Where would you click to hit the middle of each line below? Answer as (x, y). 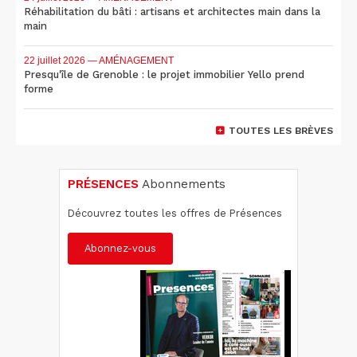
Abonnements (182, 184)
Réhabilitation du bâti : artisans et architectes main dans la (172, 11)
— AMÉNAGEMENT (129, 60)
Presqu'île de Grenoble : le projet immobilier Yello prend (164, 74)
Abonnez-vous (120, 248)
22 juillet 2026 (55, 60)
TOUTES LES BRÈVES (281, 130)
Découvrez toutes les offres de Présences (175, 213)
